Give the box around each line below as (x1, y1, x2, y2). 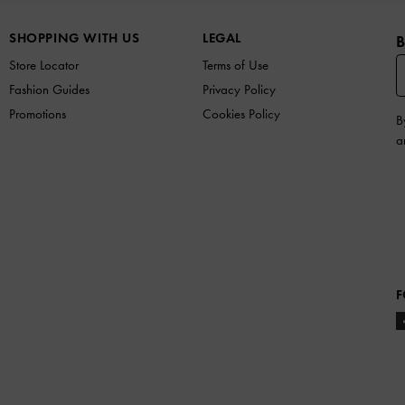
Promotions (9, 105, 66, 122)
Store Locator (9, 56, 79, 73)
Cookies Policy (202, 105, 280, 122)
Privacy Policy (202, 80, 276, 98)
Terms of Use (202, 56, 268, 73)
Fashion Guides (9, 80, 89, 98)
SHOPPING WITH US (9, 29, 140, 46)
